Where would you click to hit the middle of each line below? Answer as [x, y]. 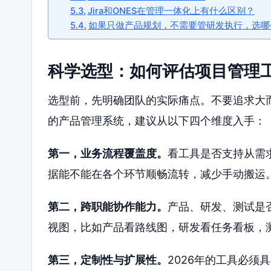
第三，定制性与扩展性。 [108, 260]
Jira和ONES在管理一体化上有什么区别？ [171, 11]
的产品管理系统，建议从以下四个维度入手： [157, 121]
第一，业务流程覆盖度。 [108, 153]
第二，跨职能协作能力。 [108, 206]
